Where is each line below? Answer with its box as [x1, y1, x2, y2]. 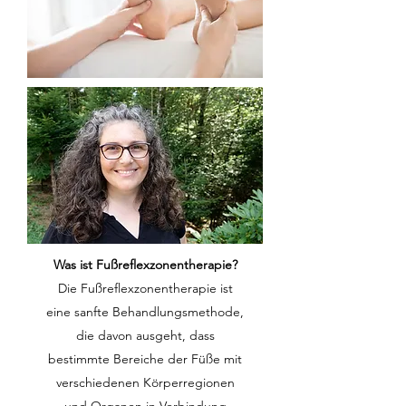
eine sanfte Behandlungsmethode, [46, 304, 244, 320]
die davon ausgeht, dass [75, 327, 215, 343]
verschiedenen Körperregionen [55, 374, 235, 391]
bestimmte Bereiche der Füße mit [48, 351, 242, 367]
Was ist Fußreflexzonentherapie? [53, 256, 237, 273]
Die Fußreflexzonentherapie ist [57, 280, 233, 296]
